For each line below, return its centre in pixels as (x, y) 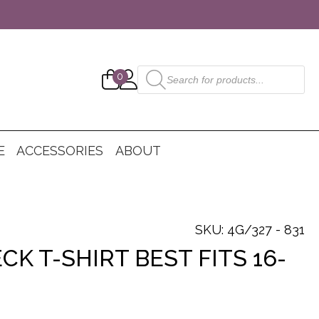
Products (156, 70)
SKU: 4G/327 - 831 (250, 230)
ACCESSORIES (60, 151)
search (151, 82)
